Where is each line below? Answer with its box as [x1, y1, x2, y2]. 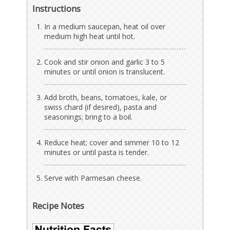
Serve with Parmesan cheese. [44, 172, 142, 183]
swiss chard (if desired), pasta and [44, 102, 157, 112]
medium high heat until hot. [44, 31, 136, 41]
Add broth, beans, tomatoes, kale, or [44, 92, 167, 102]
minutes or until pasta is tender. [44, 147, 149, 157]
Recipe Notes [32, 199, 85, 212]
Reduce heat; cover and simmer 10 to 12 [44, 137, 180, 147]
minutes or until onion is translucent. [44, 66, 165, 76]
